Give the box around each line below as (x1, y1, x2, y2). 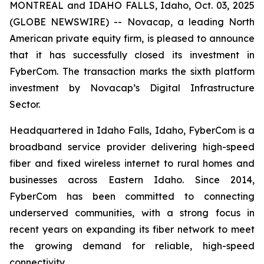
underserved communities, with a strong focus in (9, 207, 255, 219)
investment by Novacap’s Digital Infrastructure (9, 82, 255, 94)
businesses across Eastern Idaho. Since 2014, (9, 174, 255, 186)
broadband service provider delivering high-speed (9, 141, 255, 153)
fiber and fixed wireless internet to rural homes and (9, 157, 255, 169)
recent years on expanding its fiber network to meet (9, 223, 255, 235)
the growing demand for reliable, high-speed (9, 240, 255, 252)
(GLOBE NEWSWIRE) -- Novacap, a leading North (9, 16, 255, 28)
